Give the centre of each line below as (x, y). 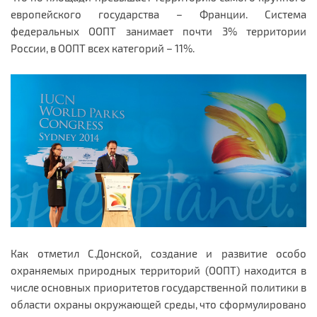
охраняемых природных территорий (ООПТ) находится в (158, 270)
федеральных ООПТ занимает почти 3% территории (158, 31)
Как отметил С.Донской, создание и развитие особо (158, 253)
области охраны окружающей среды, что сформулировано (158, 304)
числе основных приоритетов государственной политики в (158, 287)
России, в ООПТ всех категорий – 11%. (103, 48)
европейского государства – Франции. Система (158, 14)
